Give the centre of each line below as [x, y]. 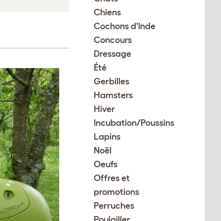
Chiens [108, 12]
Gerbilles [112, 81]
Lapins [107, 137]
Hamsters [113, 95]
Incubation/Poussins [134, 123]
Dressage [113, 54]
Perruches [114, 206]
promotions [117, 192]
